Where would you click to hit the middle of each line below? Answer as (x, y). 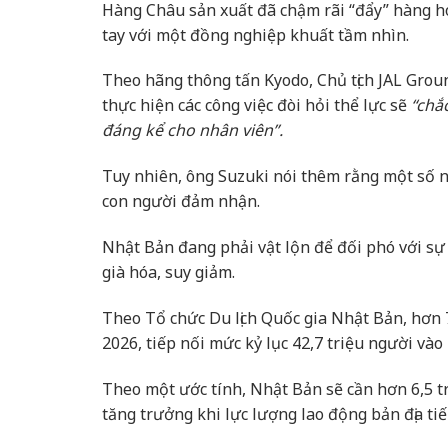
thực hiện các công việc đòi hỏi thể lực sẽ (256, 105)
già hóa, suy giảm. (168, 272)
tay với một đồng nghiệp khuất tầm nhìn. (255, 34)
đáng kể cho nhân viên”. (192, 130)
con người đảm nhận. (181, 201)
